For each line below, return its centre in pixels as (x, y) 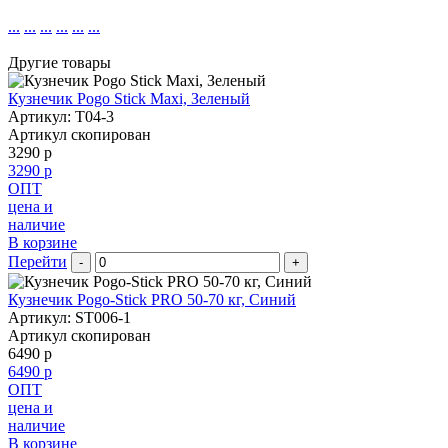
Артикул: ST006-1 (69, 318)
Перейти (37, 262)
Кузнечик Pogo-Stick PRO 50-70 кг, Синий (152, 300)
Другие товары (59, 63)
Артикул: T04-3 (61, 117)
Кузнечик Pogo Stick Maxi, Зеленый (129, 99)
